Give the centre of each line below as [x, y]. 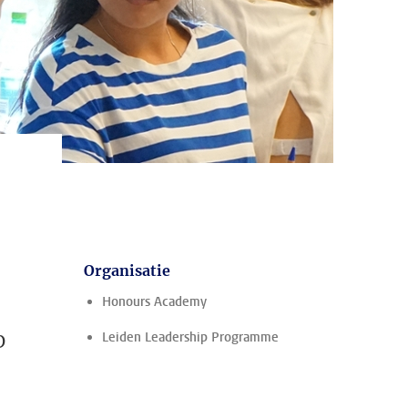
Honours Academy [154, 302]
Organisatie [127, 270]
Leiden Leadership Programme [190, 337]
